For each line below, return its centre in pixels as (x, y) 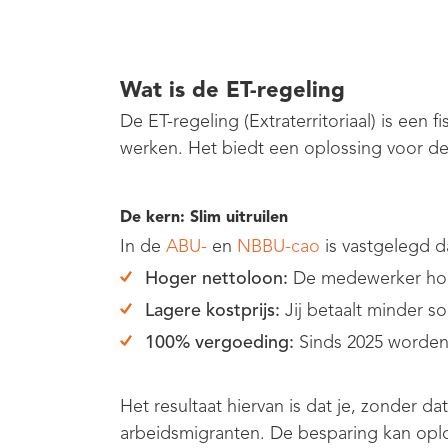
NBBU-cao (278, 245)
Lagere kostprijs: (212, 309)
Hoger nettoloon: (216, 277)
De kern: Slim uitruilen (204, 216)
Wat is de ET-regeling (232, 89)
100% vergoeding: (219, 341)
